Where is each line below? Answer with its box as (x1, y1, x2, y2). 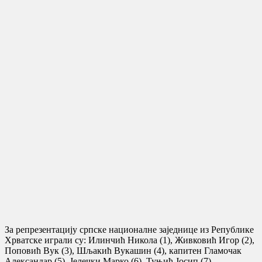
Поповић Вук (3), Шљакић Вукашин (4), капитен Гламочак (5, 245, 242, 256)
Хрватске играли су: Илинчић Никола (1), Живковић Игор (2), (5, 235, 254, 245)
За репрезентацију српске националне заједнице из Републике (5, 224, 254, 235)
